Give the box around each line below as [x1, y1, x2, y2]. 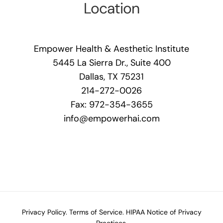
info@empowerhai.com [63, 112, 160, 124]
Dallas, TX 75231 [79, 70, 144, 83]
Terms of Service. [69, 207, 124, 217]
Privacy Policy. [21, 207, 67, 217]
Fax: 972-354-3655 [70, 98, 153, 111]
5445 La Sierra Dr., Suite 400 [52, 56, 171, 69]
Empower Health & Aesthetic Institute [34, 42, 189, 55]
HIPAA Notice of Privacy [125, 207, 202, 217]
